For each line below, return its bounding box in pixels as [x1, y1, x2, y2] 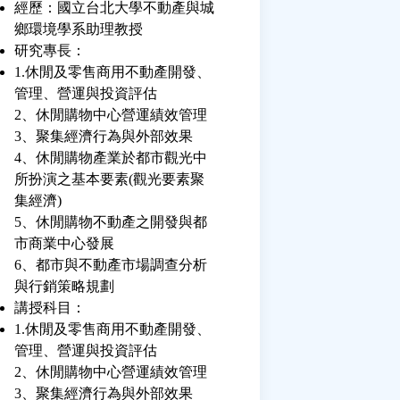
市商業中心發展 [14, 236, 114, 251]
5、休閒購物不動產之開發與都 [14, 214, 207, 229]
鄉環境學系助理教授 [14, 21, 143, 37]
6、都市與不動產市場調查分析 [14, 257, 207, 272]
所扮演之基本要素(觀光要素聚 [14, 171, 204, 187]
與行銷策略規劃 [14, 279, 114, 294]
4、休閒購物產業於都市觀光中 [14, 150, 207, 165]
